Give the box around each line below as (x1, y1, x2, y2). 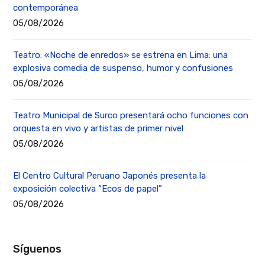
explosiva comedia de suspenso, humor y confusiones (13, 63, 234, 74)
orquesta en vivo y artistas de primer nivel (13, 123, 184, 134)
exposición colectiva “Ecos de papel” (13, 183, 163, 195)
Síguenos (13, 243, 62, 256)
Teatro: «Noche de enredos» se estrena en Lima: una (13, 50, 228, 61)
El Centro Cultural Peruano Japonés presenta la (13, 170, 206, 182)
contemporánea (13, 2, 79, 14)
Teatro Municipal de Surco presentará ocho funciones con (13, 110, 249, 121)
